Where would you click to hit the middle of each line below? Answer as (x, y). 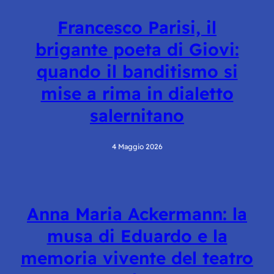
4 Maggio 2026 (137, 147)
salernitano (137, 115)
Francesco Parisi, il (137, 27)
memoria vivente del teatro (137, 258)
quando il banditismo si (137, 71)
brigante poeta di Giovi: (137, 49)
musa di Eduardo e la (137, 236)
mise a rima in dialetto (137, 93)
